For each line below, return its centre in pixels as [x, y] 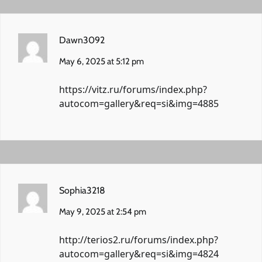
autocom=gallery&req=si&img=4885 [139, 103]
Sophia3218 [82, 190]
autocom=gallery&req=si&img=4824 [139, 254]
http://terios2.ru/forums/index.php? [139, 239]
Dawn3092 [82, 40]
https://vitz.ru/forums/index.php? [133, 89]
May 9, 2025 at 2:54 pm [103, 211]
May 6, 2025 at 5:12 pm [101, 61]
